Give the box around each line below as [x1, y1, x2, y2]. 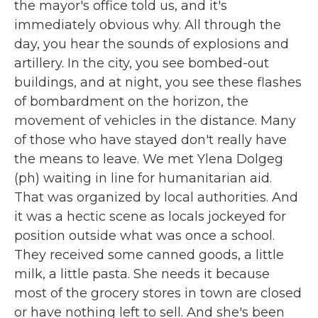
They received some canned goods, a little [14, 247, 284, 263]
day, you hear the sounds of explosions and [14, 36, 289, 52]
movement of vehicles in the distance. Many [14, 113, 296, 128]
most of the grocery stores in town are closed [14, 285, 302, 301]
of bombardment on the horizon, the [14, 94, 248, 109]
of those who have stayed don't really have [14, 132, 287, 148]
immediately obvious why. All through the [14, 17, 281, 33]
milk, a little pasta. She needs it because [14, 266, 270, 282]
